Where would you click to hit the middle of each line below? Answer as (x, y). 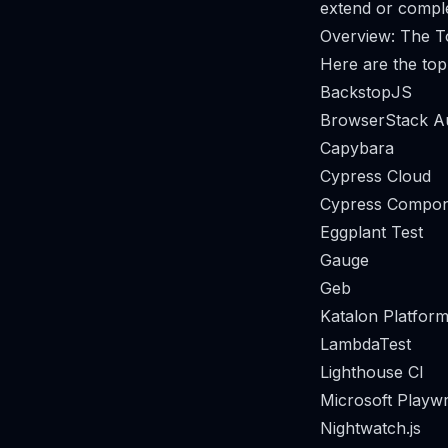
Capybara (357, 148)
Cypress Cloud (375, 176)
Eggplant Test (371, 232)
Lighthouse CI (372, 372)
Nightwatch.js (370, 428)
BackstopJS (366, 92)
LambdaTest (365, 344)
